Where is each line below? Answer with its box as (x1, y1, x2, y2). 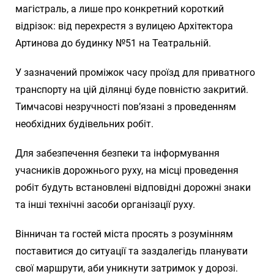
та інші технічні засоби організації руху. (15, 198, 195, 210)
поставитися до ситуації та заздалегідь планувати (15, 245, 248, 257)
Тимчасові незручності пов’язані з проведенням (15, 100, 236, 113)
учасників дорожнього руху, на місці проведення (15, 164, 239, 176)
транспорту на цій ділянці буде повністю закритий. (15, 83, 248, 95)
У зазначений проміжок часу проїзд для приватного (15, 66, 255, 78)
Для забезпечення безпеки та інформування (15, 147, 220, 159)
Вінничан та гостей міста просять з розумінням (15, 228, 233, 240)
